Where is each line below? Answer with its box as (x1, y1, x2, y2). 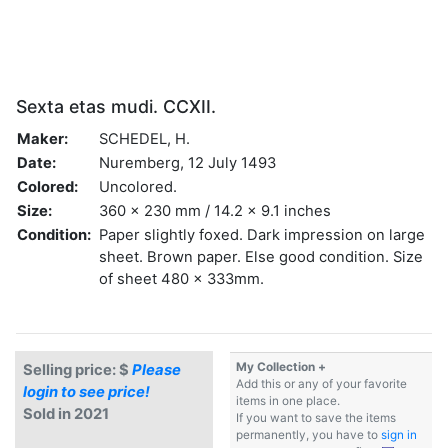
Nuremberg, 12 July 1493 (99, 153, 276, 172)
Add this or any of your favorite (236, 376, 407, 391)
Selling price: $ (23, 360, 132, 379)
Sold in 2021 (23, 404, 109, 423)
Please (132, 360, 181, 379)
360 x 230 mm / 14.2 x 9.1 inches (99, 201, 331, 220)
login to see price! (23, 382, 150, 401)
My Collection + (236, 359, 326, 374)
